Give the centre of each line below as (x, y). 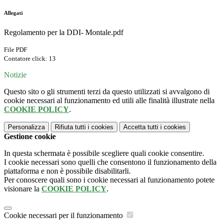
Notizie (15, 75)
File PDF (16, 50)
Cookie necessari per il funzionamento (64, 216)
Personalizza (26, 127)
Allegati (13, 13)
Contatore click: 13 (30, 59)
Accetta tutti (141, 127)
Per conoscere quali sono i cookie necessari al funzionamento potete (109, 180)
